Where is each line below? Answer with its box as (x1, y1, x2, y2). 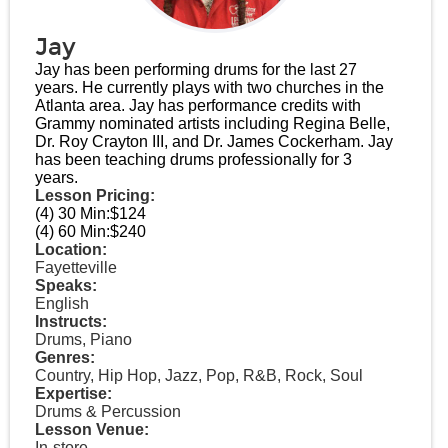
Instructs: (35, 313, 107, 330)
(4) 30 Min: (35, 205, 110, 222)
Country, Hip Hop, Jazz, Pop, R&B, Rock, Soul (35, 367, 363, 384)
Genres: (35, 349, 95, 366)
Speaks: (35, 277, 97, 294)
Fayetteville (35, 259, 117, 276)
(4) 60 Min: (35, 223, 110, 240)
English (35, 295, 89, 312)
